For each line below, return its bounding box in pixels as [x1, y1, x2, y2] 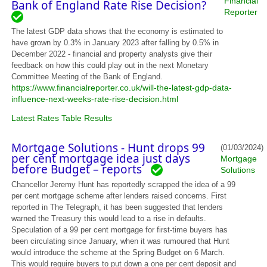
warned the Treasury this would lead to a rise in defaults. [11, 214, 207, 223]
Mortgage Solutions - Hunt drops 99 [11, 139, 206, 156]
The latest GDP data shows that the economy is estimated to [11, 27, 223, 36]
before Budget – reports [11, 161, 151, 177]
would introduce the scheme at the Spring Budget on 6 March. [11, 248, 225, 257]
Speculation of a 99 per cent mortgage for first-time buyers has [11, 225, 228, 234]
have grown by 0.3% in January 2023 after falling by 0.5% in [11, 38, 219, 47]
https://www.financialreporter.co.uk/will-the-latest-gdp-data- [11, 83, 232, 92]
